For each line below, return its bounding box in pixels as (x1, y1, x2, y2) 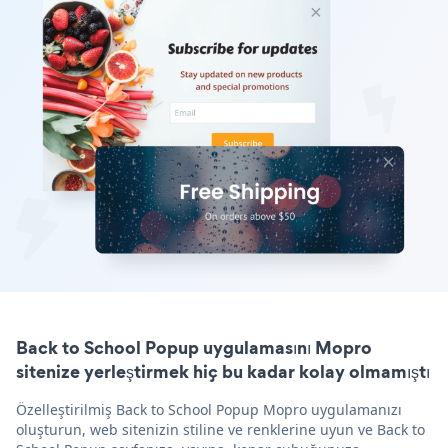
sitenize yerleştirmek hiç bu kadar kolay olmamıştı (16, 358, 430, 384)
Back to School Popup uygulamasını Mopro (16, 334, 372, 360)
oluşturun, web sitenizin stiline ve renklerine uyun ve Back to (16, 419, 425, 439)
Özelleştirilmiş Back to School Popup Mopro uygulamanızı (16, 399, 402, 419)
